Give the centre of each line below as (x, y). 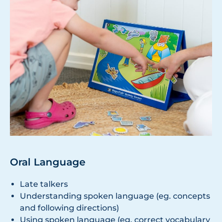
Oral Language (48, 162)
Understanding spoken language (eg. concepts (115, 196)
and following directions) (69, 208)
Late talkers (44, 184)
